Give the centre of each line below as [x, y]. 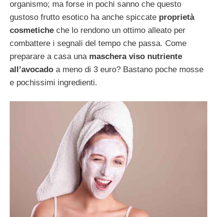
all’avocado [31, 69]
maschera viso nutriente [134, 56]
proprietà [177, 17]
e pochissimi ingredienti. [54, 82]
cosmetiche [32, 30]
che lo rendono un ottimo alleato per [120, 30]
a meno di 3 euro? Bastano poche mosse [128, 69]
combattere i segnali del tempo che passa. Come [98, 43]
